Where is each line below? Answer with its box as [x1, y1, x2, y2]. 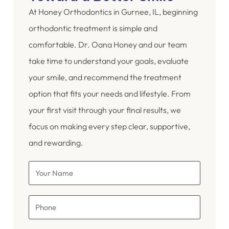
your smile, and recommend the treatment [29, 72, 181, 83]
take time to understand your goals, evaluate [29, 56, 189, 66]
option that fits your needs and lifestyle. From [29, 88, 191, 99]
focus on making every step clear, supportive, [29, 121, 190, 132]
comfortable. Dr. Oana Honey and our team [29, 39, 187, 50]
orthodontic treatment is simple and [29, 23, 157, 34]
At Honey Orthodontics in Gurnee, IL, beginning [29, 7, 198, 17]
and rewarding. [29, 138, 83, 148]
